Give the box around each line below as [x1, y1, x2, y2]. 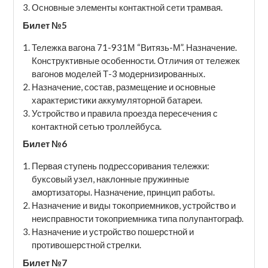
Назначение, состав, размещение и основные [31, 81, 215, 92]
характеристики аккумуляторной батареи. [31, 94, 202, 105]
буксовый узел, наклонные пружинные [31, 173, 189, 184]
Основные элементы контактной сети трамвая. [31, 2, 223, 13]
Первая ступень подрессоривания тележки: [31, 160, 209, 171]
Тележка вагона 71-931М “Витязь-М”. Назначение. [31, 41, 237, 53]
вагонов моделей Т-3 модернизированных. [31, 68, 205, 79]
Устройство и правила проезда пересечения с [31, 107, 218, 118]
